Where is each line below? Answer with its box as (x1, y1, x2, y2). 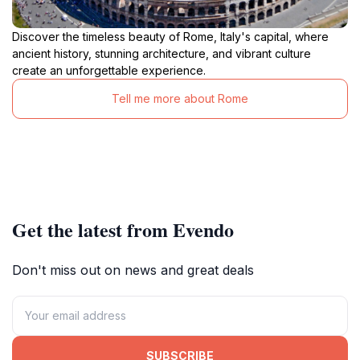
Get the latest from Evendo (12, 215, 234, 243)
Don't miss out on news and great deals (12, 261, 254, 278)
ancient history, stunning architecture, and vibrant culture (12, 46, 311, 60)
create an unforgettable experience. (12, 63, 206, 77)
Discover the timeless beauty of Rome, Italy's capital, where (12, 29, 329, 43)
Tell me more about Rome (112, 92, 248, 106)
